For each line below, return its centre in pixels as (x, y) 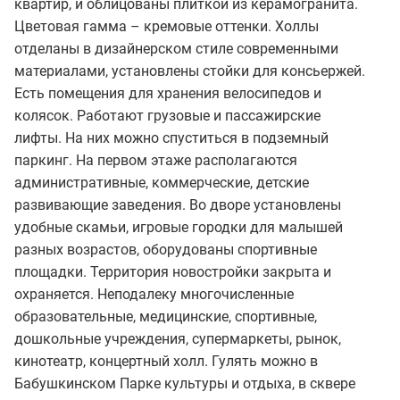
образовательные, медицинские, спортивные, (166, 316)
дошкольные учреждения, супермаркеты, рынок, (178, 338)
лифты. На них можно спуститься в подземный (171, 137)
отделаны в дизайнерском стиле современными (176, 48)
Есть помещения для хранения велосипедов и (168, 93)
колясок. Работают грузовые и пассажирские (167, 115)
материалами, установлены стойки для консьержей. (190, 71)
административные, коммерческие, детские (162, 182)
